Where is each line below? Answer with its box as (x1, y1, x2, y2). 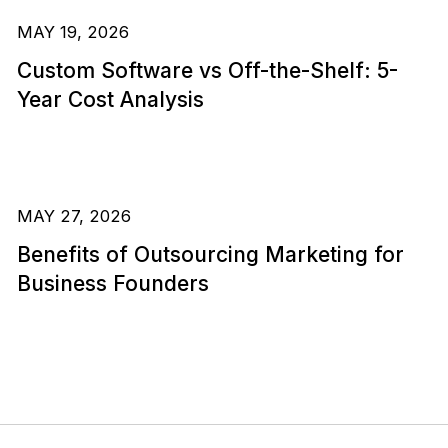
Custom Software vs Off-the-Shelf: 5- (16, 58, 398, 84)
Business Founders (16, 271, 209, 297)
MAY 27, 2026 (16, 205, 131, 226)
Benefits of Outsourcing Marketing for (16, 242, 404, 268)
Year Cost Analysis (16, 87, 204, 113)
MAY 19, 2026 (16, 21, 129, 42)
